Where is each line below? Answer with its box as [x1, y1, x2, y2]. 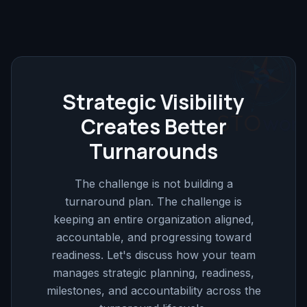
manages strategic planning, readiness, [53, 266, 254, 280]
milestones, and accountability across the [46, 284, 261, 298]
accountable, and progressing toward [56, 230, 251, 245]
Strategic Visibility [62, 88, 245, 116]
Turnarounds [89, 137, 218, 166]
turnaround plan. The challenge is [65, 195, 242, 209]
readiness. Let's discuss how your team [51, 248, 256, 262]
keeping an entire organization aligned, [53, 212, 254, 227]
